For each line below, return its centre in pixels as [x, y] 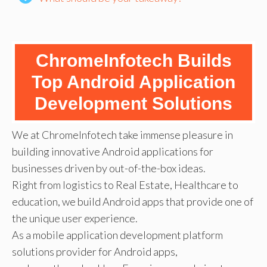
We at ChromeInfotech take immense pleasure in [122, 135]
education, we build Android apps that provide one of [133, 201]
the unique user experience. [75, 218]
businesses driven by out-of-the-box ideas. [109, 168]
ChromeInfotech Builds [133, 60]
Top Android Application [133, 82]
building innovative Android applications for [113, 151]
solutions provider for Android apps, [95, 252]
